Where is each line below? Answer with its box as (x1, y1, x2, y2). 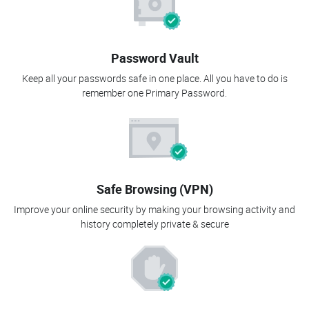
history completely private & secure (80, 217, 229, 231)
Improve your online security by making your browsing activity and (14, 203, 295, 217)
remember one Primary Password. (82, 86, 227, 100)
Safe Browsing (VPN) (96, 181, 213, 198)
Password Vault (110, 50, 199, 67)
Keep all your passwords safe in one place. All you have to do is (21, 72, 288, 86)
